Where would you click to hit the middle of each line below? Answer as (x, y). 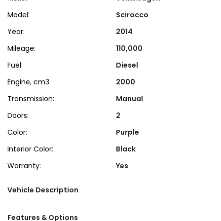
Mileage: (21, 48)
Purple (128, 132)
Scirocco (132, 15)
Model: (18, 15)
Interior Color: (30, 149)
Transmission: (31, 99)
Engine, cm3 (28, 82)
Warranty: (24, 166)
